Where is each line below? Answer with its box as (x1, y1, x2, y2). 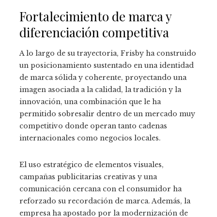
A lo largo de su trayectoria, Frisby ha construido (19, 49, 196, 58)
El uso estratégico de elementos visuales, (19, 160, 164, 170)
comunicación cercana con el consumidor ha (19, 185, 182, 194)
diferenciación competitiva (19, 24, 169, 41)
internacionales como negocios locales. (19, 134, 161, 143)
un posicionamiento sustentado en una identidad (19, 61, 194, 70)
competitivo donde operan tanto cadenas (19, 122, 167, 131)
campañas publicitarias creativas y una (19, 172, 157, 182)
